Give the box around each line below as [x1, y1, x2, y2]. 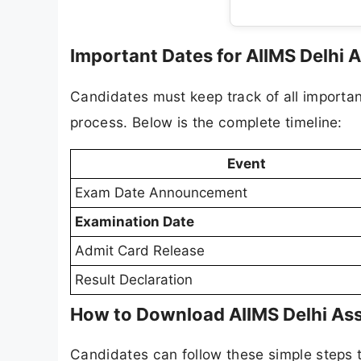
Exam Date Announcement [75, 184, 247, 201]
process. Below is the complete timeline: [70, 113, 342, 131]
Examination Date [75, 213, 194, 230]
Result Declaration [75, 271, 193, 288]
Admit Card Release [75, 242, 205, 259]
